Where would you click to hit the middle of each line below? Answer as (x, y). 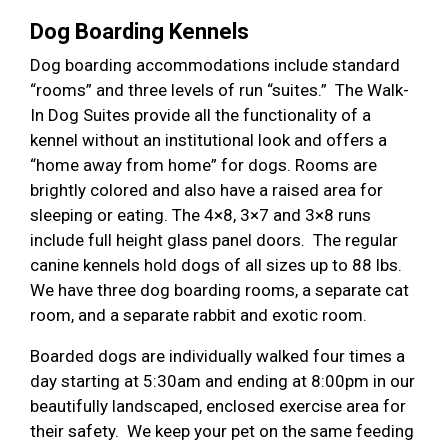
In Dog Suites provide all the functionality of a (200, 114)
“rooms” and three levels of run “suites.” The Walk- (219, 89)
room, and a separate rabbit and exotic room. (198, 314)
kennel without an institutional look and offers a (208, 139)
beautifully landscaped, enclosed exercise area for (218, 405)
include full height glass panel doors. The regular (214, 239)
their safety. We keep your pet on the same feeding (222, 430)
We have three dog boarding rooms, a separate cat (219, 289)
